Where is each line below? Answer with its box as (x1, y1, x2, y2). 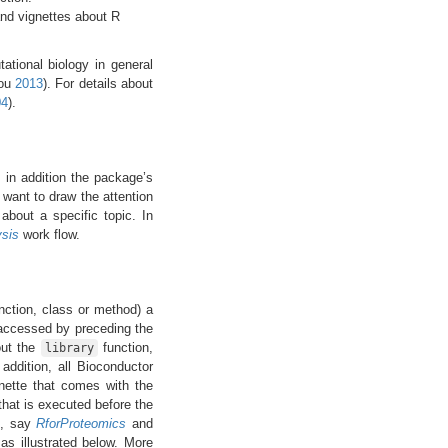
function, (97, 339, 153, 355)
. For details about (47, 76, 154, 92)
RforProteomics (36, 415, 127, 431)
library (44, 340, 94, 355)
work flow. (18, 227, 80, 243)
